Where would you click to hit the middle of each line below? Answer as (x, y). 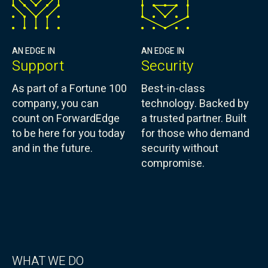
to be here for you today (68, 134)
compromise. (173, 164)
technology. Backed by (195, 104)
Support (38, 66)
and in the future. (52, 149)
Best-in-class (173, 89)
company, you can (55, 104)
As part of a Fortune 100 (69, 89)
